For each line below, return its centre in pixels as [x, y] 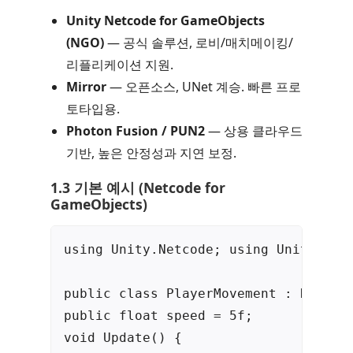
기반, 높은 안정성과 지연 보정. [151, 153]
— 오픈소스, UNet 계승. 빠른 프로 [204, 87]
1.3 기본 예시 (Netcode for [138, 188]
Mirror [86, 87]
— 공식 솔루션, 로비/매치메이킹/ [199, 43]
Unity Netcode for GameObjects [165, 21]
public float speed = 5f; [158, 316]
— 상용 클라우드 [254, 131]
